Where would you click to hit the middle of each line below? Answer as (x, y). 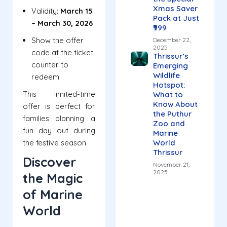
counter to (50, 65)
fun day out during (59, 131)
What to (168, 95)
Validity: (46, 11)
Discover (49, 162)
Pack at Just (176, 18)
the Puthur (172, 114)
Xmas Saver (175, 9)
